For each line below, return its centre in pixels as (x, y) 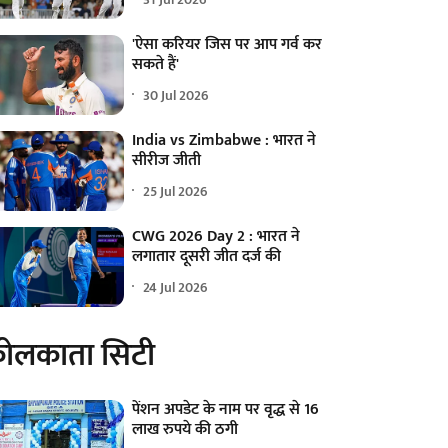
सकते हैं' (156, 65)
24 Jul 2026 (176, 287)
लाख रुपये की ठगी (185, 430)
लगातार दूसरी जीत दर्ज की (207, 257)
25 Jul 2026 (176, 191)
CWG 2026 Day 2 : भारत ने (216, 237)
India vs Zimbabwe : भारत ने (224, 141)
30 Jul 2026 (176, 95)
